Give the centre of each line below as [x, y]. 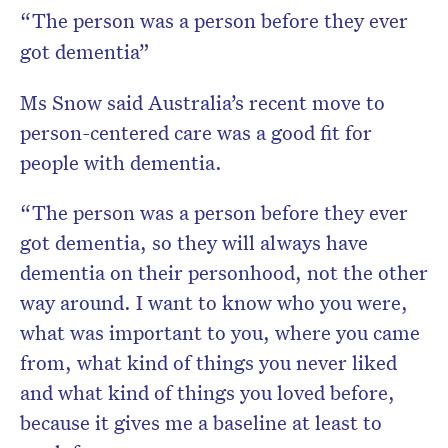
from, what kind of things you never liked [208, 362]
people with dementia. [121, 162]
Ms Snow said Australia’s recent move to [202, 102]
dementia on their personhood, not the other [224, 272]
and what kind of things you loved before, [207, 392]
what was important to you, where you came [220, 332]
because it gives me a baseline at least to [201, 422]
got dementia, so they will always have [194, 242]
